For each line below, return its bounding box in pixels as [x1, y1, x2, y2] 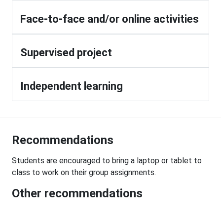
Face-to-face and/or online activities [20, 13, 199, 26]
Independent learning [20, 80, 123, 93]
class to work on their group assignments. [12, 168, 156, 178]
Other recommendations [12, 186, 143, 201]
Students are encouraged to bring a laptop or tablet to [12, 156, 202, 166]
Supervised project [20, 46, 112, 59]
